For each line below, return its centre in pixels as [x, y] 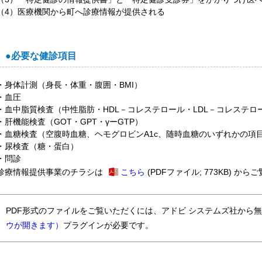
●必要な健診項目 [41, 56]
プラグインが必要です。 [108, 225]
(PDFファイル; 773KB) [188, 172]
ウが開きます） [35, 225]
